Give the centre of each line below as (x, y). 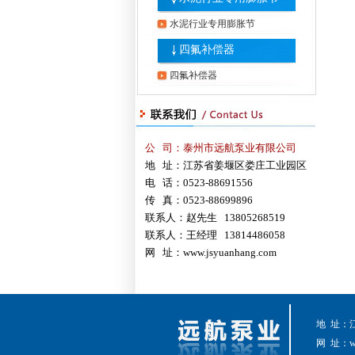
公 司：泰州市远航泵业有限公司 (221, 148)
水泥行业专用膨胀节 (212, 24)
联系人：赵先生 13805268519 (215, 218)
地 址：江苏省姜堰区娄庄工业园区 (226, 165)
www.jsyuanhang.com (230, 252)
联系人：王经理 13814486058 (215, 235)
